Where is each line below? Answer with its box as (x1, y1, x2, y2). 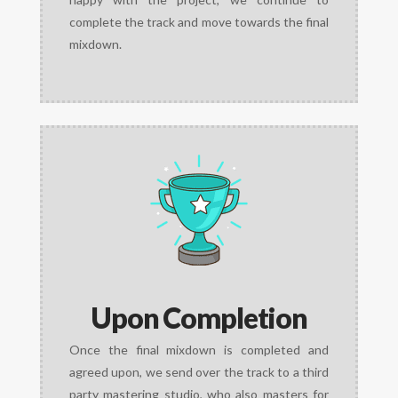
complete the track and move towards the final (68, 13, 330, 29)
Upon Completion (90, 299, 308, 335)
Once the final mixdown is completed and (68, 342, 330, 358)
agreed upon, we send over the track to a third (68, 364, 330, 380)
